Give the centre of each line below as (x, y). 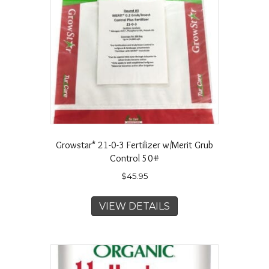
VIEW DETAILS (134, 206)
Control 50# (134, 158)
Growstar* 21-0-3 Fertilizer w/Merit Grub (134, 145)
